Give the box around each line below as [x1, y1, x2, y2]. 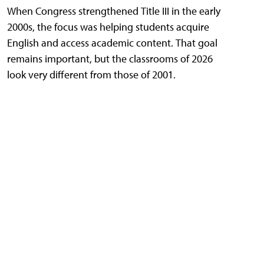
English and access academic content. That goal [7, 36, 217, 50]
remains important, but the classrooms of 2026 [7, 52, 213, 66]
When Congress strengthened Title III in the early [7, 4, 220, 18]
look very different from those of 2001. [7, 68, 176, 82]
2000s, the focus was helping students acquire [7, 20, 209, 34]
